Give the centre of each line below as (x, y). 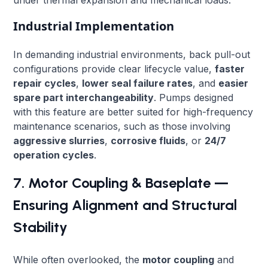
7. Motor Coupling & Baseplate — (121, 182)
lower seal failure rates (138, 83)
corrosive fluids (148, 140)
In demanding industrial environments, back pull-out (132, 54)
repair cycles (45, 83)
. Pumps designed (194, 97)
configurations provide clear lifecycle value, (114, 68)
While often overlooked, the (78, 259)
